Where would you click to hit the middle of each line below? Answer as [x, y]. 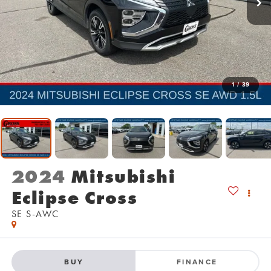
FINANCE [197, 261]
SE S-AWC [35, 214]
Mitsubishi [123, 177]
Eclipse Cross [74, 198]
